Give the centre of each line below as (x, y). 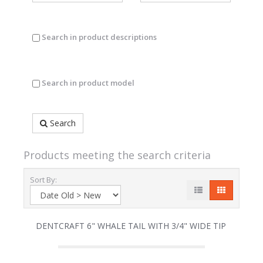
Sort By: (45, 180)
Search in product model (87, 83)
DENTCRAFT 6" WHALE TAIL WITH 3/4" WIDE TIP (131, 226)
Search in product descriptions (98, 37)
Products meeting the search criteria (117, 155)
